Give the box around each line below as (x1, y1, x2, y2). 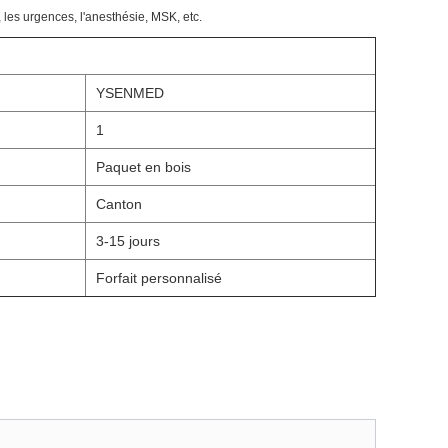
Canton (96, 196, 142, 212)
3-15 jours (96, 233, 160, 249)
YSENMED (96, 85, 164, 101)
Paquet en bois (96, 159, 191, 175)
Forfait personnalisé (96, 270, 222, 286)
